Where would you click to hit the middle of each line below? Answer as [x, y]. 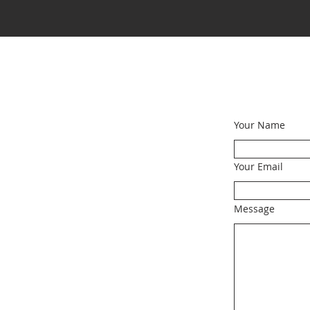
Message [254, 209]
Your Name [259, 125]
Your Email [258, 166]
